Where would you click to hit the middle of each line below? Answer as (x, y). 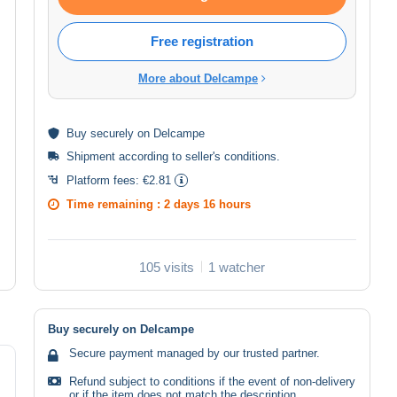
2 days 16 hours (207, 204)
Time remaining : (115, 204)
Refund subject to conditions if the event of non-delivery (212, 381)
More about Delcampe (198, 78)
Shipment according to (126, 156)
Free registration (202, 41)
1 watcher (237, 267)
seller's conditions (231, 156)
